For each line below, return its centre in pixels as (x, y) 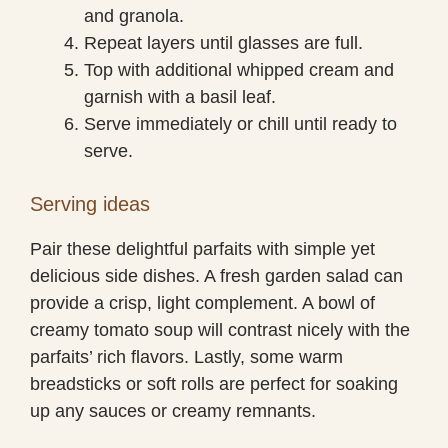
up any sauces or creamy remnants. (173, 410)
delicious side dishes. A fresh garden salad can (216, 275)
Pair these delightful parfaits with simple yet (202, 248)
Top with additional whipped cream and (239, 69)
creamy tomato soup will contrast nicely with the (220, 329)
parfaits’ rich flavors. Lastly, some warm (186, 356)
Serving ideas (90, 203)
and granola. (134, 15)
